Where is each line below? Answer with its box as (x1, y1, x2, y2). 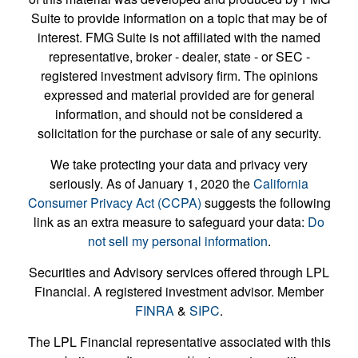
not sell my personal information (87, 232, 268, 251)
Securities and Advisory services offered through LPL (29, 263, 329, 282)
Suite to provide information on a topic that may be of (31, 9, 327, 28)
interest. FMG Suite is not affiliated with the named (38, 28, 320, 47)
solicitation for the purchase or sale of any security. (37, 124, 321, 143)
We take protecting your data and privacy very (50, 155, 308, 174)
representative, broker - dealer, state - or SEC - (48, 47, 310, 66)
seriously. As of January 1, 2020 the (50, 174, 253, 193)
